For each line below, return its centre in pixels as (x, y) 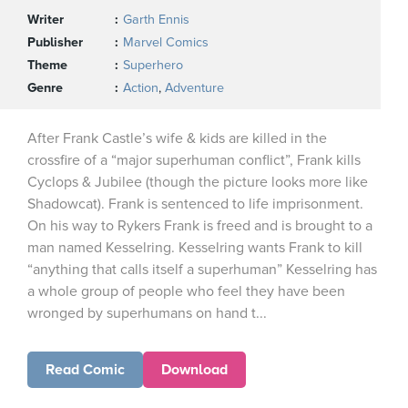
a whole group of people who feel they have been (186, 291)
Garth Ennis (156, 20)
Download (194, 370)
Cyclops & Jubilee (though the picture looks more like (198, 182)
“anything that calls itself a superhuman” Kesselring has (202, 270)
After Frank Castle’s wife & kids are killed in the (177, 138)
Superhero (153, 65)
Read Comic (85, 370)
